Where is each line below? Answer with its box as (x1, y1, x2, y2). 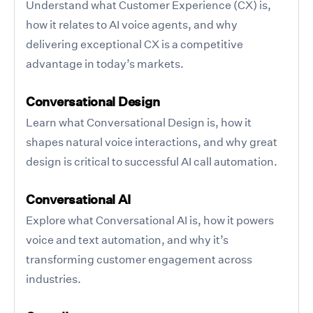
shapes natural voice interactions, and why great (26, 134, 277, 149)
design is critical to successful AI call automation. (26, 154, 277, 168)
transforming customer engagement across (26, 252, 252, 266)
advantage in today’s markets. (26, 56, 184, 71)
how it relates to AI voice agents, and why (26, 17, 238, 31)
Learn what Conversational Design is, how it (26, 115, 252, 129)
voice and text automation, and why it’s (26, 232, 228, 247)
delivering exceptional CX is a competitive (26, 36, 243, 51)
